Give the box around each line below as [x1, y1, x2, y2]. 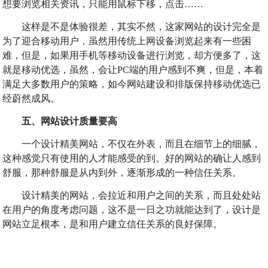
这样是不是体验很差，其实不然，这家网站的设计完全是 [2, 22, 261, 32]
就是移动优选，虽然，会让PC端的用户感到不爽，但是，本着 [2, 65, 264, 75]
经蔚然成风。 [2, 93, 60, 103]
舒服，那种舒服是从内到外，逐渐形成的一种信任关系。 [2, 167, 242, 178]
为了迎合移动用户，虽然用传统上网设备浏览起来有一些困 [2, 36, 252, 46]
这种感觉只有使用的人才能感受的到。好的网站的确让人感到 [2, 153, 261, 163]
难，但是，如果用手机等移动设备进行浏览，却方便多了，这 [2, 50, 261, 60]
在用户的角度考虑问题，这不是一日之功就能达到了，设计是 [2, 205, 261, 215]
